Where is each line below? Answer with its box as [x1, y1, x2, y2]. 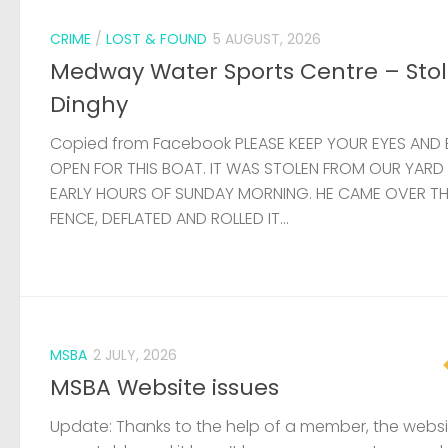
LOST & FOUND [106, 28, 207, 49]
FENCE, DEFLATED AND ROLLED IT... [50, 207, 289, 231]
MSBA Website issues [50, 372, 279, 404]
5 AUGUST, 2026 [213, 28, 321, 49]
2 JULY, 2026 [93, 345, 177, 366]
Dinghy [50, 89, 128, 121]
